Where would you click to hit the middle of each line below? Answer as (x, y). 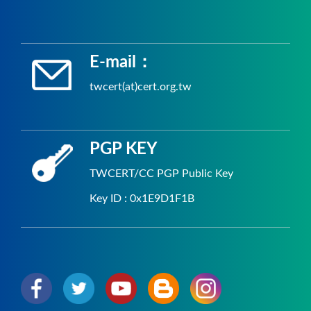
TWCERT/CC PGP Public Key (161, 174)
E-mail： (121, 63)
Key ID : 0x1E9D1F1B (142, 198)
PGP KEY (124, 150)
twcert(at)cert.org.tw (141, 87)
